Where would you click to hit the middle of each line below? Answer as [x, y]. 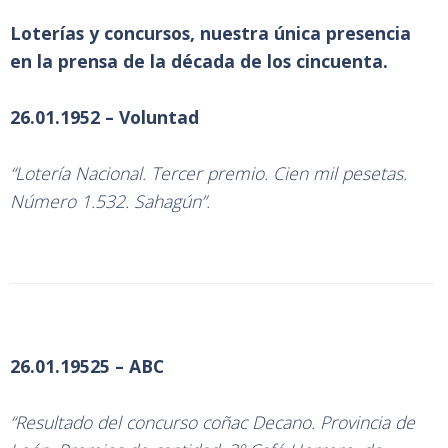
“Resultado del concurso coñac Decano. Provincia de [212, 422]
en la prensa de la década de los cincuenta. [199, 61]
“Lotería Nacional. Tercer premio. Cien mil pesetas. [208, 173]
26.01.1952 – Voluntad [104, 117]
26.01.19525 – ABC [89, 366]
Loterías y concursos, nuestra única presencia [210, 33]
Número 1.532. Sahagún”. [110, 201]
